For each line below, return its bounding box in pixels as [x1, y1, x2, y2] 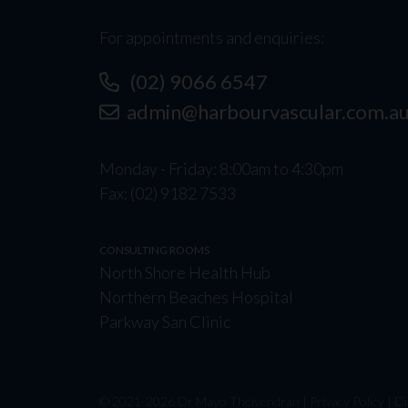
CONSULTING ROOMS [98, 243, 209, 257]
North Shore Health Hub [98, 262, 270, 282]
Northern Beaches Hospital [98, 287, 293, 307]
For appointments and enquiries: [98, 27, 324, 47]
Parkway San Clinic [98, 311, 230, 331]
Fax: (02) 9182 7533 [98, 183, 236, 203]
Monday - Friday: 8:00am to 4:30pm [98, 158, 343, 178]
